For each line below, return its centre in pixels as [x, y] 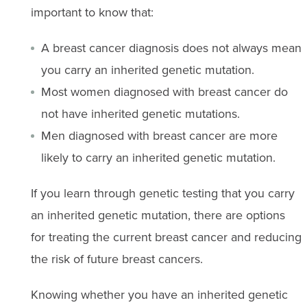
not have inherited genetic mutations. [140, 113]
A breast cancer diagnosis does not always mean [171, 48]
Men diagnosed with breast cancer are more [159, 135]
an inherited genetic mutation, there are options [158, 215]
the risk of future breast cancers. [116, 259]
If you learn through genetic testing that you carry [162, 193]
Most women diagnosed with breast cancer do [164, 91]
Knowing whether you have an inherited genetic [159, 294]
